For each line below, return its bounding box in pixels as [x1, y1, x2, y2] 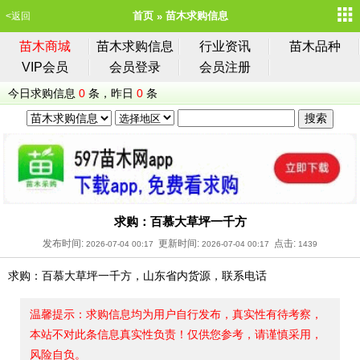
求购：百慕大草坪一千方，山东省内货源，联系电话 [8, 268, 267, 282]
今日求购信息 [8, 87, 76, 100]
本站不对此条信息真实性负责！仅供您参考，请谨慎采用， [30, 327, 322, 341]
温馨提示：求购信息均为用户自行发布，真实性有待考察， [30, 307, 322, 321]
